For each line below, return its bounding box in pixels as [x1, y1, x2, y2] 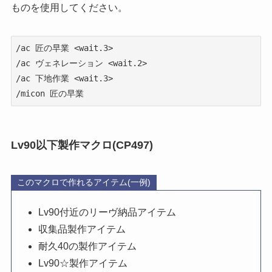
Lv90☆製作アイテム [38, 258, 127, 269]
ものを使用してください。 [10, 2, 127, 13]
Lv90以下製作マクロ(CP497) [10, 139, 153, 152]
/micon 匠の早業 [15, 88, 84, 98]
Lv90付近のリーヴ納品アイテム [38, 207, 176, 218]
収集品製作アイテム [38, 224, 126, 235]
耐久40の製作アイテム [38, 241, 137, 252]
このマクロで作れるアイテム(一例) [17, 177, 151, 187]
